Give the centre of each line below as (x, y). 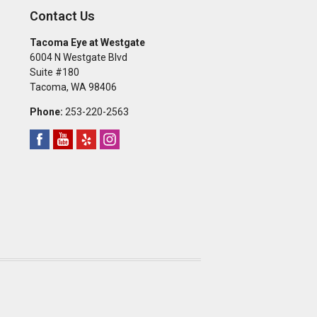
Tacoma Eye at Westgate (87, 42)
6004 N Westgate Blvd (78, 57)
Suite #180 (54, 72)
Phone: (46, 112)
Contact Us (62, 16)
